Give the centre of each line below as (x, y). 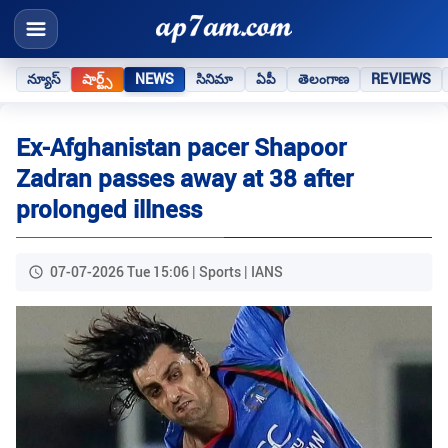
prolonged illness (109, 209)
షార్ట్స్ (97, 78)
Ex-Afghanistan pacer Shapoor (181, 147)
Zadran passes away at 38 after (184, 178)
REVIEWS (401, 78)
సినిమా (215, 78)
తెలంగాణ (323, 78)
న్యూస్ (44, 78)
